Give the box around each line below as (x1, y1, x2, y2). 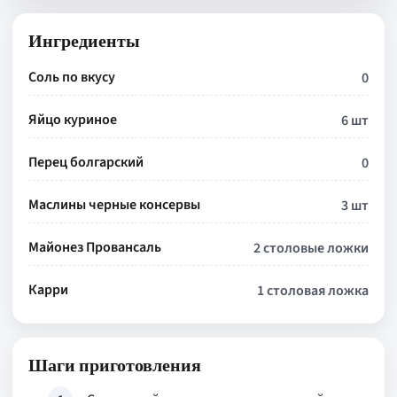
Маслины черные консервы (28, 195, 200, 214)
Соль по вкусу (28, 67, 115, 87)
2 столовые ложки (253, 238, 369, 258)
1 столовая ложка (257, 281, 369, 300)
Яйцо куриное (28, 110, 117, 129)
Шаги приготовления (28, 354, 201, 376)
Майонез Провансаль (28, 237, 161, 257)
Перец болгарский (28, 152, 144, 172)
